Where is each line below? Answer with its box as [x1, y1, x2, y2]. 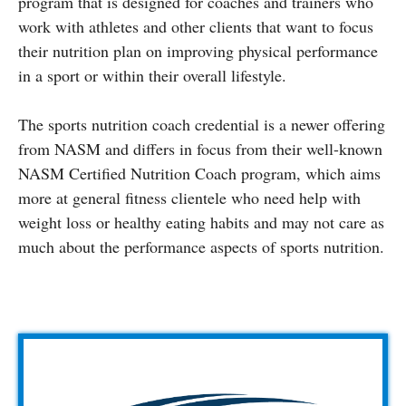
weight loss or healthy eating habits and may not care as [18, 210, 384, 233]
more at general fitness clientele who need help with [18, 186, 361, 208]
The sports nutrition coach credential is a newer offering [18, 112, 385, 135]
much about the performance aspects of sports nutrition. [18, 235, 384, 257]
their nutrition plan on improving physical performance [18, 39, 378, 62]
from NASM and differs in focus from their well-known [18, 137, 382, 159]
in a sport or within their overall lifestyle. [18, 63, 286, 86]
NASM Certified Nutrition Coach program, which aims [18, 161, 381, 184]
